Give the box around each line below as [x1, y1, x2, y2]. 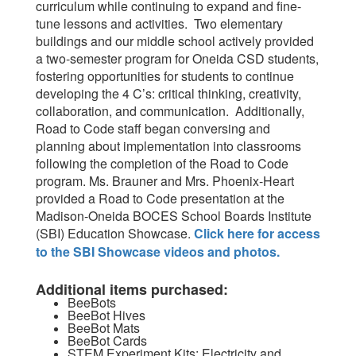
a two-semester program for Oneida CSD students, [36, 49, 319, 68]
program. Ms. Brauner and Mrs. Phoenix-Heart [36, 172, 294, 190]
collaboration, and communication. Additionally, [36, 102, 304, 120]
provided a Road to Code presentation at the [36, 189, 284, 207]
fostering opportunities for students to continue [36, 67, 294, 85]
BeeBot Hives [68, 306, 145, 324]
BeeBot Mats [68, 319, 140, 337]
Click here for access [194, 224, 320, 242]
